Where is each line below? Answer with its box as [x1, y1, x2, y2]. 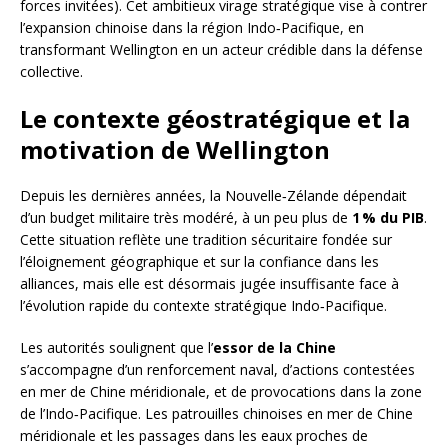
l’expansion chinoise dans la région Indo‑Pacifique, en [20, 18, 364, 38]
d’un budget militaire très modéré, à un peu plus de [20, 208, 352, 228]
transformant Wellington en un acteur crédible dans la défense [20, 40, 423, 60]
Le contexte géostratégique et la [20, 102, 410, 136]
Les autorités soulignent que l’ [20, 338, 213, 358]
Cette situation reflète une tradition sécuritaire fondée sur [20, 230, 392, 250]
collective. [20, 62, 83, 82]
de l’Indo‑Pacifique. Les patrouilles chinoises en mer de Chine [20, 404, 413, 424]
